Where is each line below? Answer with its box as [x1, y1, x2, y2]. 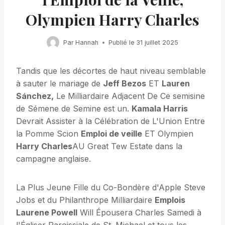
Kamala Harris [132, 103, 188, 114]
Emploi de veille [81, 129, 142, 139]
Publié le [108, 38, 135, 46]
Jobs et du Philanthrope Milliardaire [16, 195, 155, 205]
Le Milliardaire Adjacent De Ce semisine [54, 91, 205, 101]
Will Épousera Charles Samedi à [77, 207, 201, 218]
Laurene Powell [16, 207, 77, 218]
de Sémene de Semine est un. [16, 103, 132, 114]
